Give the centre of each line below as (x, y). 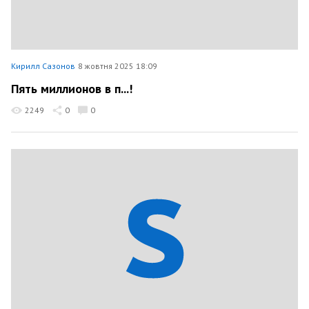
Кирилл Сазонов (43, 66)
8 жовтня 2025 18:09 (118, 66)
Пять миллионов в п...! (72, 88)
